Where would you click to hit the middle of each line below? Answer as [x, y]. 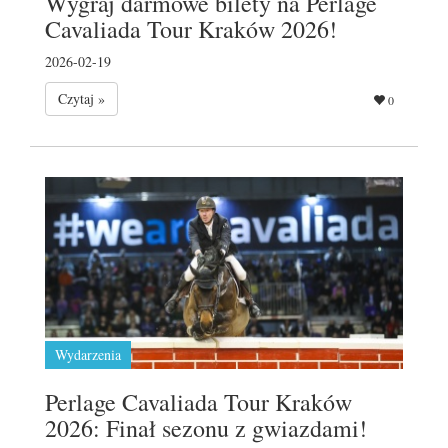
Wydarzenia [88, 354]
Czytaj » [81, 98]
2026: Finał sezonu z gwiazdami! [206, 427]
